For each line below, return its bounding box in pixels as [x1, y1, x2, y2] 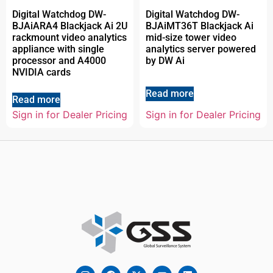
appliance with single [12, 43, 104, 55]
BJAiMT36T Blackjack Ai [146, 19, 253, 32]
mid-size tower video [146, 31, 236, 43]
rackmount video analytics [12, 31, 127, 43]
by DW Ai [146, 54, 185, 66]
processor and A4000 [12, 54, 106, 66]
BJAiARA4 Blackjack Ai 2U [12, 19, 127, 32]
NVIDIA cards [12, 66, 71, 78]
